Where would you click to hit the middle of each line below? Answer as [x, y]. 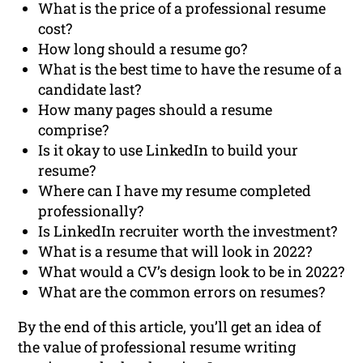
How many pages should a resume [156, 110]
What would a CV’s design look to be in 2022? [192, 272]
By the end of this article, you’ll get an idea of [170, 327]
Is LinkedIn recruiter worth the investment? [188, 231]
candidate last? [90, 90]
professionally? [91, 211]
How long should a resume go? [143, 49]
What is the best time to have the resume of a [190, 69]
